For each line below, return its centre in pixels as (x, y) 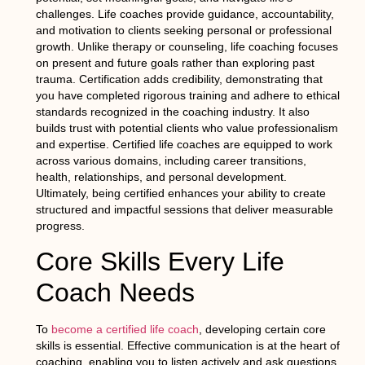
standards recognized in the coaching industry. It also (172, 112)
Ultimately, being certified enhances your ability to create (180, 193)
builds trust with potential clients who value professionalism (187, 128)
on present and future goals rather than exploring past (175, 63)
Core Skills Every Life (160, 261)
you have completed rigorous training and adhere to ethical (187, 96)
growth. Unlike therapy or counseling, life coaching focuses (187, 47)
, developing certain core (262, 329)
